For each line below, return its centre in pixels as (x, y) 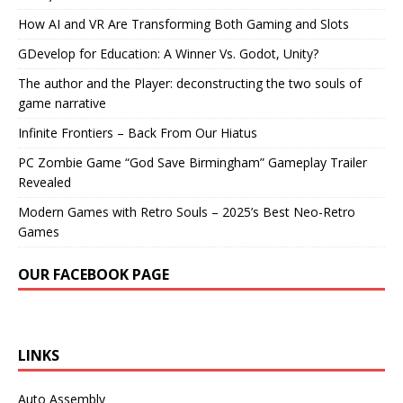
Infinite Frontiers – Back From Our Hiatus (138, 132)
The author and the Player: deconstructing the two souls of (190, 83)
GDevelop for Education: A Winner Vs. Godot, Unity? (168, 53)
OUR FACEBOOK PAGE (94, 274)
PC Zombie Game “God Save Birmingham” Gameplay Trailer (193, 162)
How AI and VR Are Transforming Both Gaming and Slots (184, 23)
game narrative (62, 103)
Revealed (45, 182)
